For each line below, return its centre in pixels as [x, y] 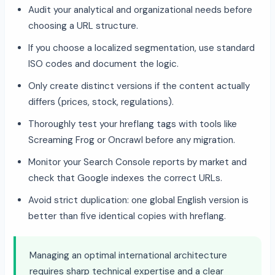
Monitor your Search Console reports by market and [137, 162]
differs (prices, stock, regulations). [101, 102]
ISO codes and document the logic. [103, 64]
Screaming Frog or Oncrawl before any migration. [132, 140]
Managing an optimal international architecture [128, 255]
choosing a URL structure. [83, 25]
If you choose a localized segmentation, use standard [141, 48]
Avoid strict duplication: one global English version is [138, 200]
